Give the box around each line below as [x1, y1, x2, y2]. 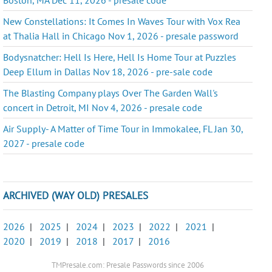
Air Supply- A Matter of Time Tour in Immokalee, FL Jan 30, [3, 122, 243, 135]
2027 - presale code [3, 137, 85, 149]
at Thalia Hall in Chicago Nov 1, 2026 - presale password [3, 29, 239, 42]
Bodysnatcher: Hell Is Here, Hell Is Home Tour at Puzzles [3, 50, 237, 63]
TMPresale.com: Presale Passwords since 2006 [52, 259, 205, 270]
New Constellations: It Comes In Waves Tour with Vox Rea [3, 15, 241, 27]
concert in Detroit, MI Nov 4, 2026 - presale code [3, 101, 203, 114]
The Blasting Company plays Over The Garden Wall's [3, 86, 219, 99]
